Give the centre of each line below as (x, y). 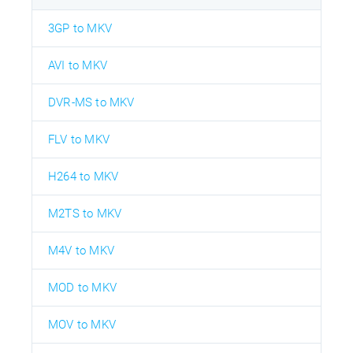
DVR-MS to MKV (91, 103)
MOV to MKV (82, 325)
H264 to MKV (84, 177)
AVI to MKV (78, 66)
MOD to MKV (82, 288)
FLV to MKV (79, 140)
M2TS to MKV (85, 214)
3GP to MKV (80, 29)
